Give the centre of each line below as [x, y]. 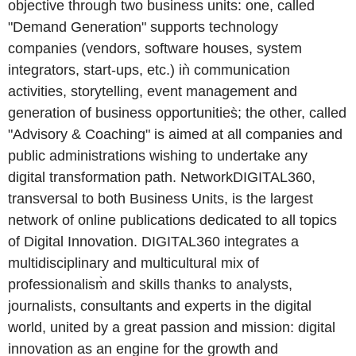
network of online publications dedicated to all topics [172, 220]
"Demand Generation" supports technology [143, 27]
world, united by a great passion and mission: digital [172, 327]
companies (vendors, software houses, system [155, 48]
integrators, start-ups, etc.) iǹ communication [149, 70]
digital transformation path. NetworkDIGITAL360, [162, 177]
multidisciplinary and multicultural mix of [133, 263]
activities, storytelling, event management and [153, 91]
